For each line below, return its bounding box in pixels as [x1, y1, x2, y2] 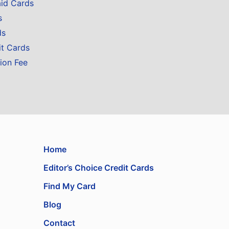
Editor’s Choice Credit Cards [43, 163, 154, 173]
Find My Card [43, 181, 96, 191]
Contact [43, 218, 76, 228]
